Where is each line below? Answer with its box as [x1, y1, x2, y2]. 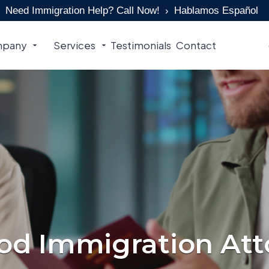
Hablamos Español [174, 5, 259, 16]
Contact [176, 39, 217, 52]
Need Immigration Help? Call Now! [5, 5, 160, 16]
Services [53, 39, 95, 52]
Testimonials [110, 39, 171, 52]
